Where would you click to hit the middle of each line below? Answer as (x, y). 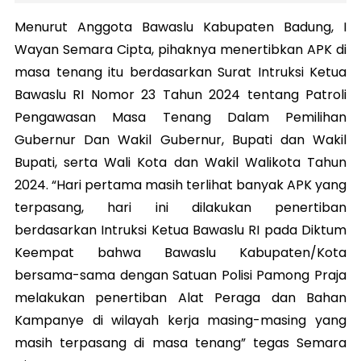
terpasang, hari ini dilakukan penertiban (180, 207)
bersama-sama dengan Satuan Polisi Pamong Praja (180, 275)
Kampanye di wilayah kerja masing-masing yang (180, 320)
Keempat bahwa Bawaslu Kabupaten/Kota (180, 253)
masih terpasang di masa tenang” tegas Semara (180, 343)
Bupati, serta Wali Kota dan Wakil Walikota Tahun (180, 162)
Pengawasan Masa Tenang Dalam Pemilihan (180, 117)
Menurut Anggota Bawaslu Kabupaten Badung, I (180, 27)
